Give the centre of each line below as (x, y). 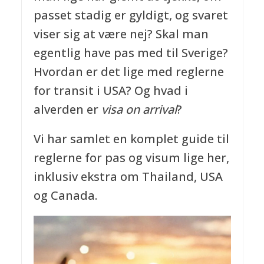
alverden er (67, 109)
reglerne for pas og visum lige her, (131, 157)
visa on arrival (139, 109)
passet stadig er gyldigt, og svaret (131, 15)
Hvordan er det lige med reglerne (128, 71)
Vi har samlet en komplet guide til (131, 138)
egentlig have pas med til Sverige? (131, 52)
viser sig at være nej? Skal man (121, 34)
